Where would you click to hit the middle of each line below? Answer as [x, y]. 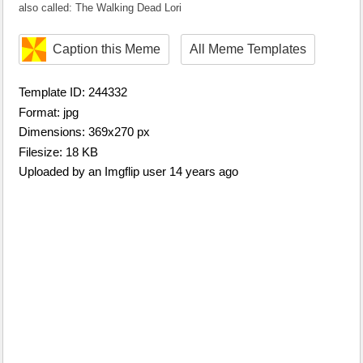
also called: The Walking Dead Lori [100, 8]
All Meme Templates [248, 49]
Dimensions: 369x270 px [84, 132]
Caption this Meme [107, 49]
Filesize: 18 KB [58, 152]
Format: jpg [49, 112]
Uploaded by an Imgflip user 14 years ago [128, 171]
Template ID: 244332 [73, 92]
